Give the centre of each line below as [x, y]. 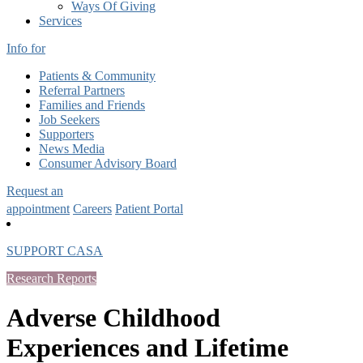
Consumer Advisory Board [108, 163]
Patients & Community [97, 75]
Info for [26, 48]
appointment [38, 208]
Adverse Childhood [113, 318]
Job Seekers [69, 119]
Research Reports [51, 278]
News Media [72, 148]
